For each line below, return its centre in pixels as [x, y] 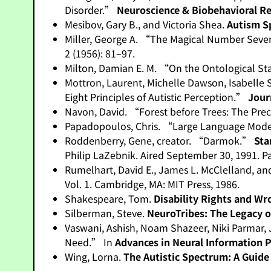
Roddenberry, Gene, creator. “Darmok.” [160, 140]
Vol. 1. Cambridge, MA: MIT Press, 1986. [152, 184]
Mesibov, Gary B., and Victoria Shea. [146, 24]
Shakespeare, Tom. [109, 198]
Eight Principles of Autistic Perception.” [157, 97]
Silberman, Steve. [106, 213]
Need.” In [90, 242]
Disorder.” [91, 10]
